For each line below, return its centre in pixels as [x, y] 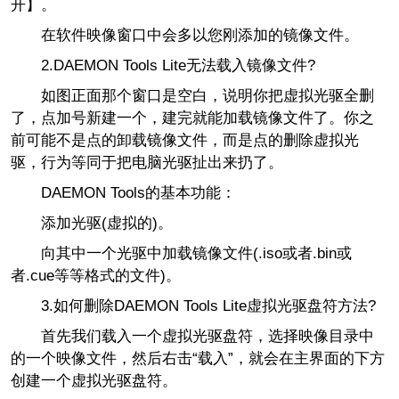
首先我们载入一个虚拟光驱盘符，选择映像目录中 [192, 336]
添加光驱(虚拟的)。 [91, 223]
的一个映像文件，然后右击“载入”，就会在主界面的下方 [197, 358]
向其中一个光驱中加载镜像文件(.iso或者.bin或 [181, 253]
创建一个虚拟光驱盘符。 [94, 380]
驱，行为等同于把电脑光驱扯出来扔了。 [147, 163]
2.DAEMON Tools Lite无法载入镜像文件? [178, 66]
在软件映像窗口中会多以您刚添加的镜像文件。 [184, 36]
